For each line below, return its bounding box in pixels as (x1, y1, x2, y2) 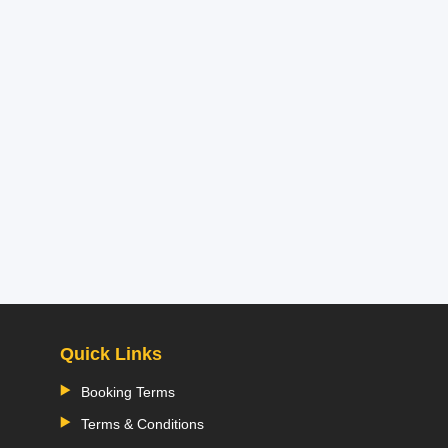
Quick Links (59, 343, 162, 364)
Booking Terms (80, 383, 175, 400)
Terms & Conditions (80, 415, 204, 432)
